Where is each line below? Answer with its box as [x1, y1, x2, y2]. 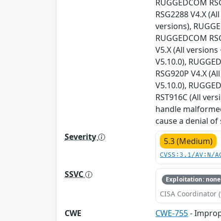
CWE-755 [155, 208, 188, 219]
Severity [65, 131, 98, 142]
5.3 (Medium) [164, 135, 213, 147]
